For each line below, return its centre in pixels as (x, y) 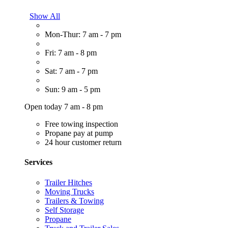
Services (38, 162)
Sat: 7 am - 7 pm (71, 71)
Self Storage (64, 210)
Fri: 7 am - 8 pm (71, 53)
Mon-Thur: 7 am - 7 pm (83, 35)
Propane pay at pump (79, 133)
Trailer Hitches (68, 182)
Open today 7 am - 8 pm (64, 107)
